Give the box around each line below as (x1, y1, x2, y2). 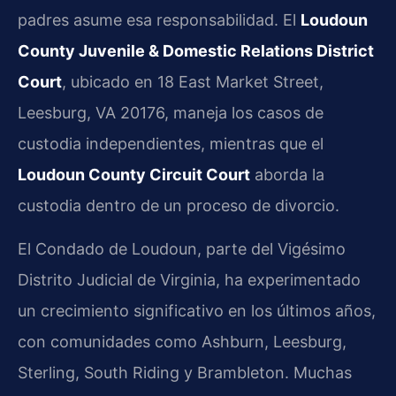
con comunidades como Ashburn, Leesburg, (18, 332, 346, 352)
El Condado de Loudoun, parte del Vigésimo (18, 240, 346, 259)
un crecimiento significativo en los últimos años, (18, 301, 376, 321)
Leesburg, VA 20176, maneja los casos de (18, 103, 324, 123)
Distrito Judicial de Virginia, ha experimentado (18, 270, 361, 290)
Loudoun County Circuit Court (18, 165, 250, 185)
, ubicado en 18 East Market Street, (62, 72, 324, 92)
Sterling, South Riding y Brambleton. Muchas (18, 363, 352, 383)
